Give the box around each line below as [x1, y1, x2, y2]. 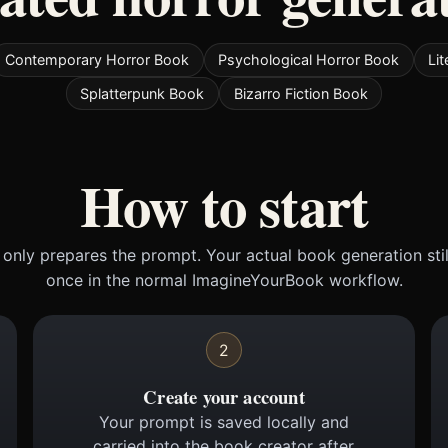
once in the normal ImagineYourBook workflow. [45, 270, 403, 291]
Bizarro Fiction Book [233, 84, 368, 102]
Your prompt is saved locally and [98, 411, 349, 432]
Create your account [143, 382, 305, 410]
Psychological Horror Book [218, 51, 400, 69]
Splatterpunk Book [80, 84, 205, 102]
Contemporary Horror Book [4, 51, 189, 69]
